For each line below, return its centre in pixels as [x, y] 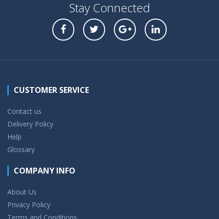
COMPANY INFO [44, 170]
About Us [22, 192]
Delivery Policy [30, 124]
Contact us [24, 111]
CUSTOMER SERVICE [51, 90]
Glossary [21, 149]
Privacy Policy [29, 204]
